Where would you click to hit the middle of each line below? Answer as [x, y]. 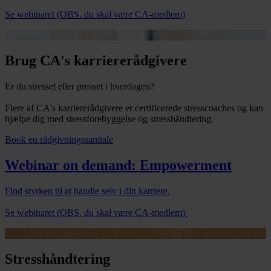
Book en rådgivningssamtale [59, 140]
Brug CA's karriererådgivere [96, 61]
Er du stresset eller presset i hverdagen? [81, 87]
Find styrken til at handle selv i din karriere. [87, 191]
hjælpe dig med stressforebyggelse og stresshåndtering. [109, 119]
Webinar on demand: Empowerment [118, 165]
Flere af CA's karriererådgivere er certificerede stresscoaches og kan [134, 108]
